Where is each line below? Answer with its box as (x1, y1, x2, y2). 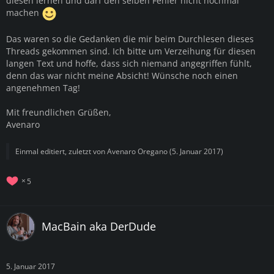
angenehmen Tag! (6, 81, 80, 94)
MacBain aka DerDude (42, 219, 156, 234)
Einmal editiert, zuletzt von (15, 146, 107, 157)
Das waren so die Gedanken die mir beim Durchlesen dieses (6, 32, 254, 45)
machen (6, 7, 42, 18)
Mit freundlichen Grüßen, (6, 106, 111, 118)
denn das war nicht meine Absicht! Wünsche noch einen (6, 69, 238, 81)
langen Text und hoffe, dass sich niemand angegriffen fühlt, (6, 57, 252, 69)
